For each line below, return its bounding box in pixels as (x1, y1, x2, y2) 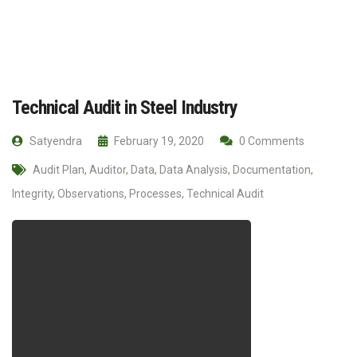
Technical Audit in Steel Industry (12, 96, 237, 119)
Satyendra (27, 134, 82, 147)
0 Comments (237, 134, 304, 147)
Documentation (233, 163, 311, 176)
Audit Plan (33, 163, 84, 176)
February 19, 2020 (112, 134, 204, 147)
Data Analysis (159, 163, 228, 176)
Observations (57, 186, 124, 200)
